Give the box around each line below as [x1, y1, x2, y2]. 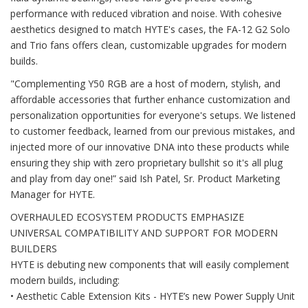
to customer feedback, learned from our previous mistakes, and [10, 124, 295, 137]
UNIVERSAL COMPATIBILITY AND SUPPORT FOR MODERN [10, 226, 278, 239]
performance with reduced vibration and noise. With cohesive [10, 7, 282, 20]
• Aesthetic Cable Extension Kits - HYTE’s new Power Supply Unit [10, 289, 295, 302]
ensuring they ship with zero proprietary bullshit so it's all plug [10, 156, 283, 169]
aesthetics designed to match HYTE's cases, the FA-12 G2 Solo [10, 23, 290, 36]
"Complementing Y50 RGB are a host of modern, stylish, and [10, 77, 280, 90]
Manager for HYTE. [10, 188, 95, 201]
